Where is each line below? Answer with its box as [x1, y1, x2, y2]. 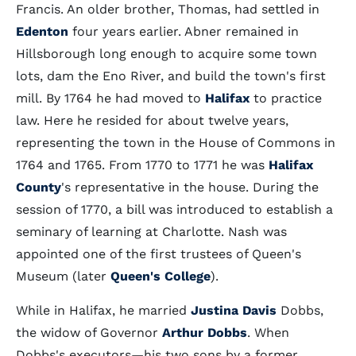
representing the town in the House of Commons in [16, 135, 335, 150]
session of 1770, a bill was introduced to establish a [16, 202, 333, 217]
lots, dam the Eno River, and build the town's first [16, 68, 326, 83]
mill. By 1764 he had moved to [16, 91, 205, 106]
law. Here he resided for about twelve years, [16, 113, 288, 128]
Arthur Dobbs [162, 325, 247, 340]
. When [247, 325, 289, 340]
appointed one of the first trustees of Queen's [16, 246, 301, 261]
